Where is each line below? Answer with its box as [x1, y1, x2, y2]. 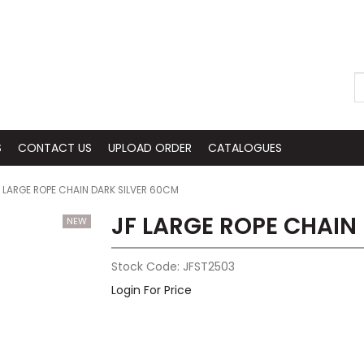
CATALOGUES [208, 140, 282, 156]
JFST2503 [182, 258, 235, 275]
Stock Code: [110, 258, 180, 275]
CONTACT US [18, 140, 92, 156]
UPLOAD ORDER [108, 140, 192, 156]
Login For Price [110, 282, 192, 299]
